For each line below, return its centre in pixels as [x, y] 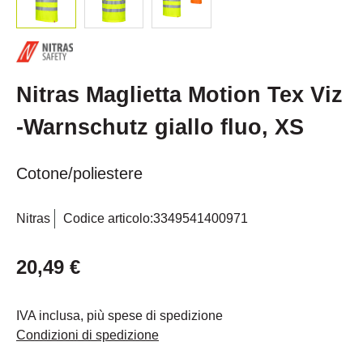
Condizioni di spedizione [88, 335]
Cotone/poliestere [79, 174]
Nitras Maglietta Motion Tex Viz [179, 95]
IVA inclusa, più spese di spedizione [120, 316]
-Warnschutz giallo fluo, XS [160, 128]
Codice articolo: [108, 219]
